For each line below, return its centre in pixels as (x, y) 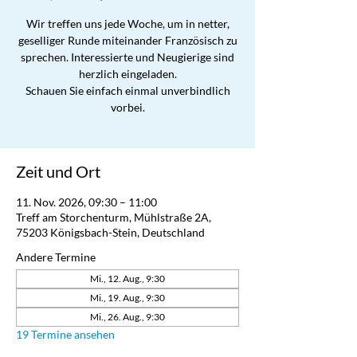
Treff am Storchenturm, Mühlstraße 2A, (114, 217)
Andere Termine (56, 257)
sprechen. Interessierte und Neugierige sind (127, 57)
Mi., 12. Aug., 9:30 (127, 279)
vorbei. (127, 107)
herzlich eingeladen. (127, 74)
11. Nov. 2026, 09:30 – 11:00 (86, 202)
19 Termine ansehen (65, 334)
